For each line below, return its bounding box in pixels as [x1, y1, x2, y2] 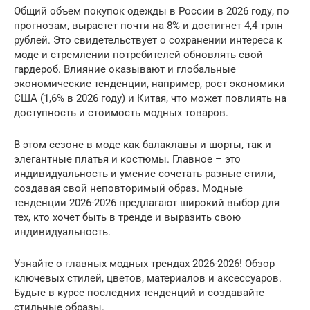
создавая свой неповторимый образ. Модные [14, 181, 243, 194]
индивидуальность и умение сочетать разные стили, [14, 167, 275, 180]
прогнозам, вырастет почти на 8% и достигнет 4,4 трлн [14, 19, 283, 32]
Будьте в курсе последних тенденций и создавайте [14, 286, 264, 299]
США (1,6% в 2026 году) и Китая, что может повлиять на [14, 91, 286, 104]
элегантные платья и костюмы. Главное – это [14, 152, 241, 165]
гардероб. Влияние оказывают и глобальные [14, 62, 236, 75]
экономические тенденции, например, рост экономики [14, 77, 285, 90]
